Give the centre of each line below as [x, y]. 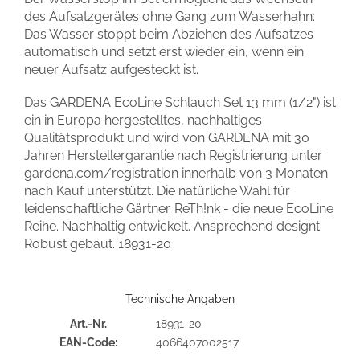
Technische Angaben [180, 299]
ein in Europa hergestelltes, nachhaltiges [143, 121]
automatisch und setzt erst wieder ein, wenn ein [164, 52]
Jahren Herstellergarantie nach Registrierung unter [173, 156]
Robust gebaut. [71, 244]
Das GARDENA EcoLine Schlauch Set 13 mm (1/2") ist [180, 103]
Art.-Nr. [88, 324]
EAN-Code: [88, 343]
